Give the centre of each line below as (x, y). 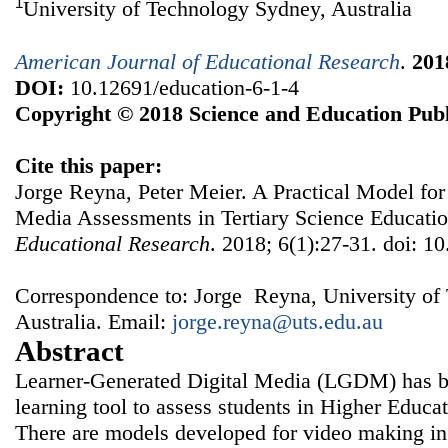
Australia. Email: (93, 321)
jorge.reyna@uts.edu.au (277, 321)
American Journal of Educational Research (207, 61)
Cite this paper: (88, 165)
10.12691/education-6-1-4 (181, 87)
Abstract (69, 350)
